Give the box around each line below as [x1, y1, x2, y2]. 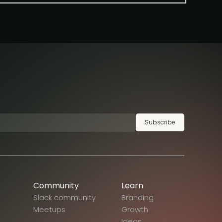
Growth [121, 204, 148, 215]
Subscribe [145, 118, 175, 127]
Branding [121, 192, 154, 203]
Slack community [33, 192, 96, 203]
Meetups [33, 204, 66, 215]
